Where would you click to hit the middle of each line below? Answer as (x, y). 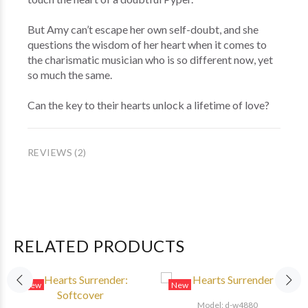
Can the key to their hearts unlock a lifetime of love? (150, 105)
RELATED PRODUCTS (100, 246)
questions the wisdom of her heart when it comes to (147, 44)
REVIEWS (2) (57, 152)
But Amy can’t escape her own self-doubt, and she (143, 29)
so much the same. (70, 75)
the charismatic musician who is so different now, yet (150, 59)
